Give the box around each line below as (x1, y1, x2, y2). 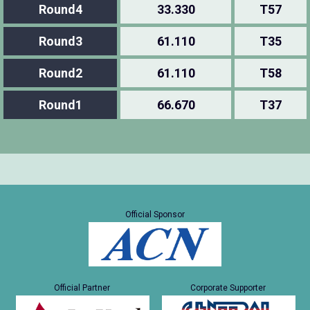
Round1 (38, 98, 82, 112)
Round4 (38, 2, 82, 17)
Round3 (38, 34, 82, 48)
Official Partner (54, 283, 111, 293)
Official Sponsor (125, 209, 185, 219)
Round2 (38, 66, 82, 80)
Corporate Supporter (190, 283, 266, 293)
